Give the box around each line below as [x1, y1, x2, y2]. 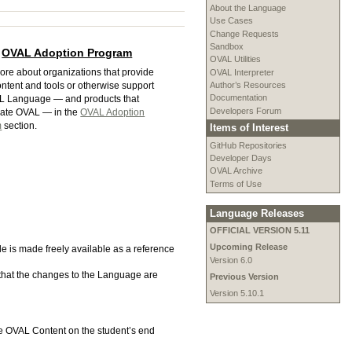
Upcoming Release [209, 242, 288, 252]
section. [2, 120, 38, 132]
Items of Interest [209, 122, 288, 134]
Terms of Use [209, 178, 262, 189]
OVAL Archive [209, 166, 262, 176]
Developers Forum [209, 105, 281, 115]
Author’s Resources [209, 80, 286, 90]
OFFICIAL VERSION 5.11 [209, 225, 310, 236]
